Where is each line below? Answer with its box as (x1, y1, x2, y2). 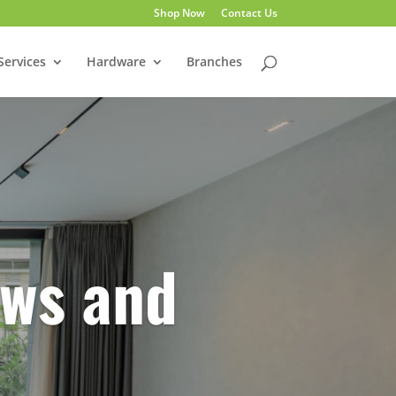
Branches (186, 53, 242, 70)
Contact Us (220, 5, 278, 20)
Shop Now (153, 5, 205, 20)
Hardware (86, 53, 146, 70)
